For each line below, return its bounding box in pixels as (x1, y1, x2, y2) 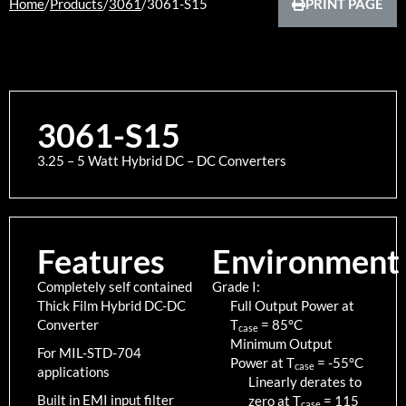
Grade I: (212, 277, 260, 295)
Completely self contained (37, 277, 192, 295)
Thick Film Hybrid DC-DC (37, 296, 186, 314)
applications (37, 362, 110, 380)
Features (37, 240, 165, 281)
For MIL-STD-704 (37, 343, 141, 361)
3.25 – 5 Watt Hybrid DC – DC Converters (37, 151, 286, 169)
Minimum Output (230, 334, 333, 352)
